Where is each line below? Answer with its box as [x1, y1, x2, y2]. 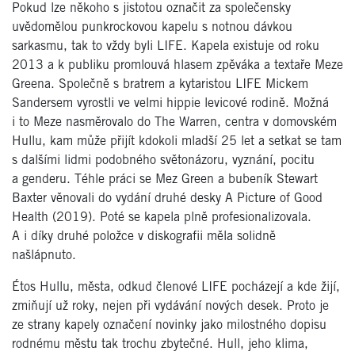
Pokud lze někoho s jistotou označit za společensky [12, 2, 291, 14]
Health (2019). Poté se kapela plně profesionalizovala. [12, 211, 311, 223]
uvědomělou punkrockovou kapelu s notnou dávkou [12, 21, 292, 33]
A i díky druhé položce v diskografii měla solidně [12, 230, 276, 242]
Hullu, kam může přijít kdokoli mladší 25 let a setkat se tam [12, 135, 342, 147]
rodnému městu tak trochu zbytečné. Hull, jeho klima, [12, 338, 308, 350]
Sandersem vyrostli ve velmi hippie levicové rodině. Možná [12, 97, 329, 109]
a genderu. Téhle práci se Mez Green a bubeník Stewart [12, 173, 318, 185]
